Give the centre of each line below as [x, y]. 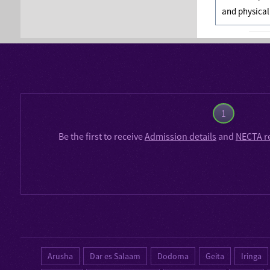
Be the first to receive [101, 136]
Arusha [61, 256]
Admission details [180, 136]
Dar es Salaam [115, 256]
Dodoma [173, 256]
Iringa [252, 256]
